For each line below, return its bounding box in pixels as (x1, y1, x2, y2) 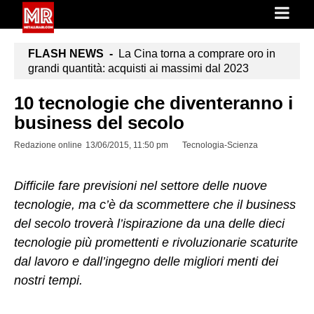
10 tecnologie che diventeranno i (14, 93, 293, 114)
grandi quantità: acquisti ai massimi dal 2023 (28, 62, 249, 74)
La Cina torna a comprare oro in (113, 48, 275, 60)
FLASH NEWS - (28, 48, 113, 60)
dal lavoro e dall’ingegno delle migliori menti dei (14, 254, 278, 268)
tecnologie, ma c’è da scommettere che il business (14, 198, 296, 212)
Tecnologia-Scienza (182, 140, 258, 150)
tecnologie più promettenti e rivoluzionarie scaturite (14, 235, 298, 250)
